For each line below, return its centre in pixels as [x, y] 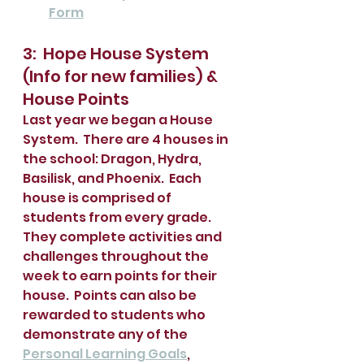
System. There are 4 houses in [127, 139]
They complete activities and [123, 236]
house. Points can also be [111, 295]
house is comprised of [98, 197]
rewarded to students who [115, 314]
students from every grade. [119, 217]
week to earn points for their [121, 275]
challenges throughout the [117, 256]
